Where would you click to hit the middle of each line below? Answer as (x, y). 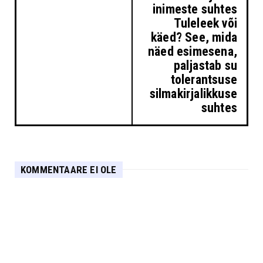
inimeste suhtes (195, 9)
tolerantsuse (204, 79)
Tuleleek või (205, 23)
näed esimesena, (193, 51)
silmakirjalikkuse (193, 93)
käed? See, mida (194, 37)
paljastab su (205, 65)
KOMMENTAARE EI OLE (69, 169)
